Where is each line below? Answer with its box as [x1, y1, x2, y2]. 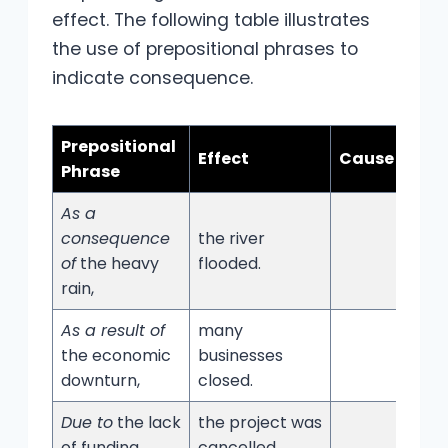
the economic [61, 343, 171, 367]
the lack [113, 410, 181, 434]
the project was [198, 410, 322, 434]
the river [198, 226, 265, 250]
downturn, [61, 368, 140, 392]
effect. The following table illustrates [52, 7, 370, 32]
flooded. [198, 251, 261, 275]
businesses [198, 343, 283, 367]
